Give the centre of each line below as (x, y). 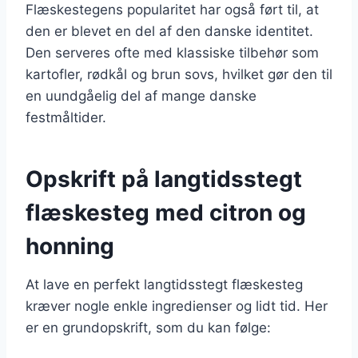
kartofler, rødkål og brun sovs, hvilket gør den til (179, 74)
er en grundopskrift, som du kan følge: (148, 327)
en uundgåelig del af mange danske (141, 95)
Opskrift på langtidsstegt (164, 179)
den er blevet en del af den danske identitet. (169, 31)
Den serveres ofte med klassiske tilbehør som (172, 52)
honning (70, 246)
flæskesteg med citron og (166, 212)
